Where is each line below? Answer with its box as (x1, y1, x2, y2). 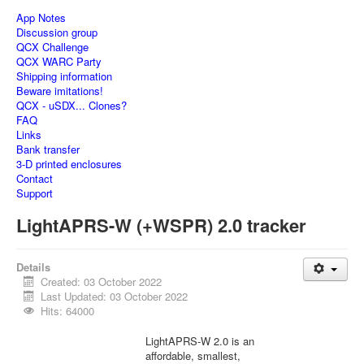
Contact (16, 171, 53, 186)
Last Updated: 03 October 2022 (41, 288, 188, 304)
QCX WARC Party (16, 54, 102, 69)
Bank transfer (16, 141, 80, 157)
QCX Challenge (16, 39, 89, 54)
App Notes (16, 10, 66, 25)
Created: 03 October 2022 (41, 274, 162, 289)
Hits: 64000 (41, 303, 95, 318)
